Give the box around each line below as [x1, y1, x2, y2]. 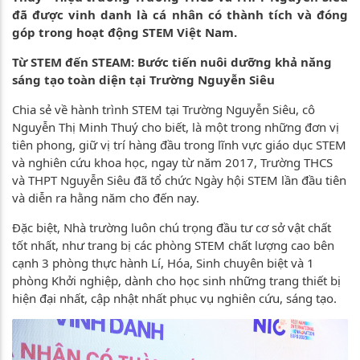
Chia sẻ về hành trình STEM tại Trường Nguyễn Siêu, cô [12, 101, 315, 118]
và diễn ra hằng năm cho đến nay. [12, 190, 202, 207]
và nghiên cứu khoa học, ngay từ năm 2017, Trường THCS [12, 154, 333, 171]
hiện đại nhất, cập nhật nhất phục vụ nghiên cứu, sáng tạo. [12, 290, 340, 307]
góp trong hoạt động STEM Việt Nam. [12, 24, 237, 41]
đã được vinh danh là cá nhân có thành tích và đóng [12, 6, 348, 23]
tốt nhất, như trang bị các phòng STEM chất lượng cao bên [12, 237, 334, 254]
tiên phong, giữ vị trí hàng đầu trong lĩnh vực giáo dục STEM [12, 137, 346, 153]
